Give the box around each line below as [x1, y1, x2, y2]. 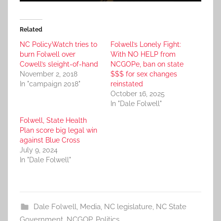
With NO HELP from [110, 50, 176, 59]
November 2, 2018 [20, 70, 77, 78]
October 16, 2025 [110, 90, 165, 98]
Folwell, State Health [20, 116, 87, 125]
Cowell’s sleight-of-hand [20, 60, 98, 69]
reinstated [110, 80, 143, 88]
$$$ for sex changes [110, 70, 177, 78]
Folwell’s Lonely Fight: [110, 40, 181, 49]
